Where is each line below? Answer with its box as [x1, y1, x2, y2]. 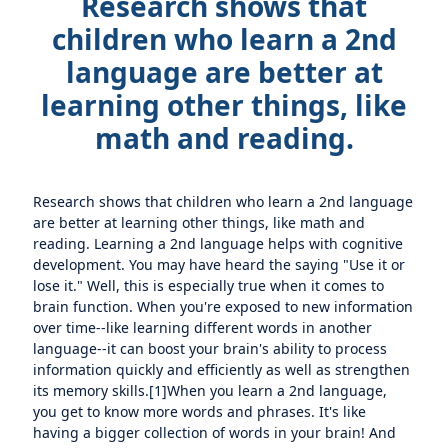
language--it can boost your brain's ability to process [33, 339, 388, 358]
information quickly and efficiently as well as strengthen [33, 360, 411, 379]
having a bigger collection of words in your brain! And [33, 423, 397, 442]
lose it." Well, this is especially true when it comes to [33, 276, 385, 295]
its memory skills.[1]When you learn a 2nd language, [33, 381, 388, 400]
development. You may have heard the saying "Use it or [33, 255, 406, 274]
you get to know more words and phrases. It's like [33, 402, 367, 421]
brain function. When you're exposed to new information [33, 297, 414, 316]
